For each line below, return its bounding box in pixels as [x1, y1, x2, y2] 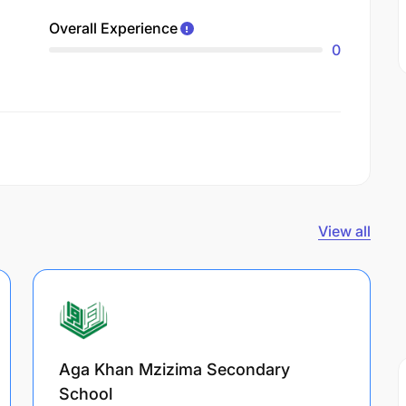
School [59, 383, 112, 403]
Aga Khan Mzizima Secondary [59, 359, 290, 379]
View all [318, 221, 371, 240]
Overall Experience [49, 18, 178, 37]
